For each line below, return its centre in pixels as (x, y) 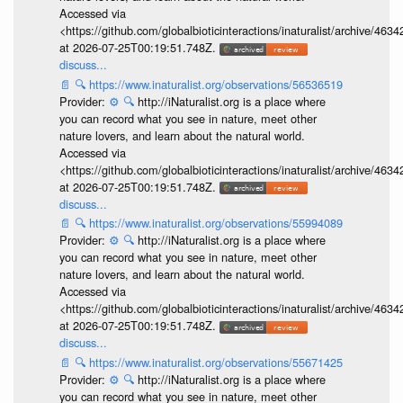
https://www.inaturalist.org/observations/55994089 (215, 223)
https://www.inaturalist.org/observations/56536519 (215, 84)
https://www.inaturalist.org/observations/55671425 (215, 362)
